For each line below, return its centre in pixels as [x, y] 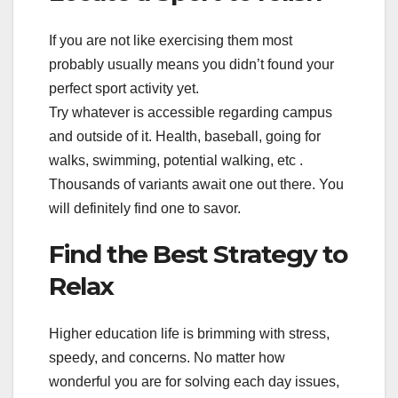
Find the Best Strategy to [199, 254]
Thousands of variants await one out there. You [196, 184]
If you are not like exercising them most [171, 40]
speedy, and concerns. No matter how [167, 358]
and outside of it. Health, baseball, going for [185, 136]
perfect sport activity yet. [124, 88]
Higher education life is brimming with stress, [189, 334]
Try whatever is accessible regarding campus [191, 112]
